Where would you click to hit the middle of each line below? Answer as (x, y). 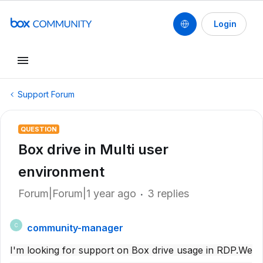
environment (61, 172)
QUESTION (39, 129)
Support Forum (46, 94)
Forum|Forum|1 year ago (77, 193)
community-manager (75, 228)
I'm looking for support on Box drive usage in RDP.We (131, 250)
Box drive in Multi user (93, 149)
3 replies (168, 193)
